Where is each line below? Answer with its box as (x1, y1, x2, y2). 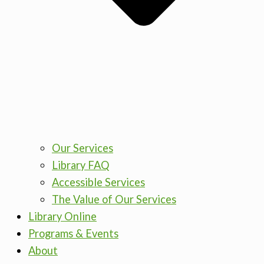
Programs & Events (28, 227, 118, 240)
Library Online (28, 210, 97, 223)
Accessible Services (52, 176, 145, 189)
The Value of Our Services (52, 193, 176, 206)
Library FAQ (52, 159, 110, 172)
